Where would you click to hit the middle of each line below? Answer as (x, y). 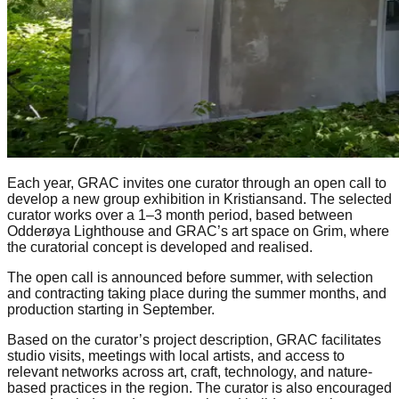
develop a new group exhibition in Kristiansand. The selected (199, 199)
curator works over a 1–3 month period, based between (180, 215)
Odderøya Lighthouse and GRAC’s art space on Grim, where (198, 231)
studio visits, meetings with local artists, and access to (176, 355)
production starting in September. (111, 309)
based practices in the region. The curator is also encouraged (199, 387)
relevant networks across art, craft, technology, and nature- (190, 371)
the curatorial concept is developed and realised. (160, 247)
